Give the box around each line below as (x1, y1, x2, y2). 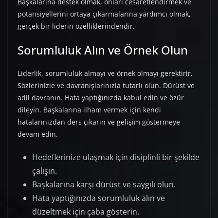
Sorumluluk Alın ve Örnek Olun (18, 42, 188, 58)
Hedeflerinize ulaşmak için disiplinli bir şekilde (32, 152, 200, 163)
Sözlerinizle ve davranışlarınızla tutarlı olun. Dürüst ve (18, 81, 195, 91)
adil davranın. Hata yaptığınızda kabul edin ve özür (18, 93, 184, 103)
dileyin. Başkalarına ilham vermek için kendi (18, 105, 161, 115)
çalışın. (32, 165, 57, 177)
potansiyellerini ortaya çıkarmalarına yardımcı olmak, (18, 9, 191, 19)
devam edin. (18, 129, 58, 139)
